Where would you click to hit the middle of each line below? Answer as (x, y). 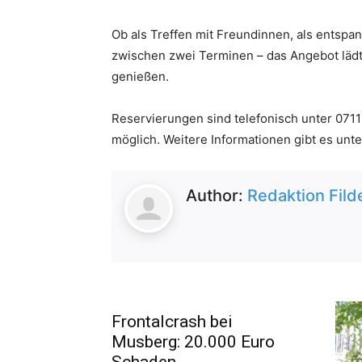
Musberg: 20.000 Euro (193, 341)
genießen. (140, 76)
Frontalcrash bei (172, 321)
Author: (217, 195)
